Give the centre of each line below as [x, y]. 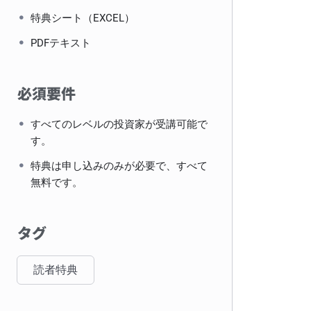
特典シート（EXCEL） [83, 18]
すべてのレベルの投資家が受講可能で [119, 124]
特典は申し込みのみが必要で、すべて [119, 166]
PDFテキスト [61, 43]
